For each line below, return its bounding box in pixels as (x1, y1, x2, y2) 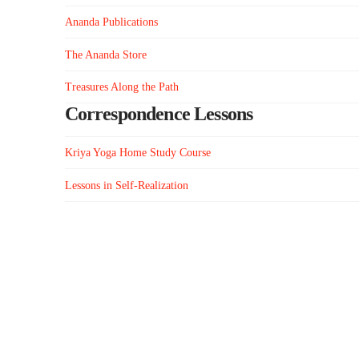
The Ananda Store (64, 48, 147, 61)
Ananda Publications (64, 16, 158, 29)
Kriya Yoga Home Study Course (64, 147, 211, 159)
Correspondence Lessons (64, 103, 253, 124)
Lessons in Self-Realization (64, 179, 188, 192)
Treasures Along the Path (64, 80, 179, 93)
